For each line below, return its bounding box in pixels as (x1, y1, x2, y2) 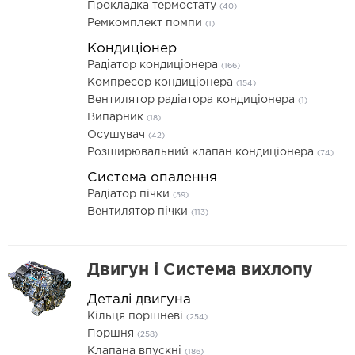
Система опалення (87, 172, 217, 184)
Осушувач (87, 130, 148, 139)
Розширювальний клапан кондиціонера (87, 147, 317, 157)
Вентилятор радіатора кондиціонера (87, 95, 298, 105)
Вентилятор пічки (87, 207, 191, 216)
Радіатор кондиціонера (87, 60, 221, 70)
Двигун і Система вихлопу (87, 263, 313, 277)
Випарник (87, 113, 147, 122)
